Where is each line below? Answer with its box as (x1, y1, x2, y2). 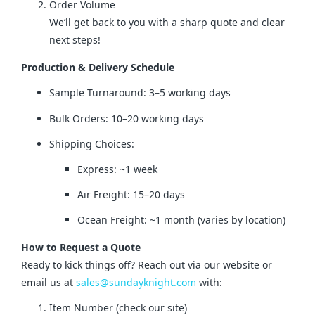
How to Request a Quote (21, 240, 141, 255)
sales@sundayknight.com (76, 276, 196, 290)
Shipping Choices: (49, 136, 134, 150)
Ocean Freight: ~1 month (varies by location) (77, 213, 285, 227)
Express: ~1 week (77, 162, 157, 176)
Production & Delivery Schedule (21, 60, 174, 75)
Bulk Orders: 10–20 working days (49, 111, 204, 125)
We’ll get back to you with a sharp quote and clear (49, 15, 285, 30)
